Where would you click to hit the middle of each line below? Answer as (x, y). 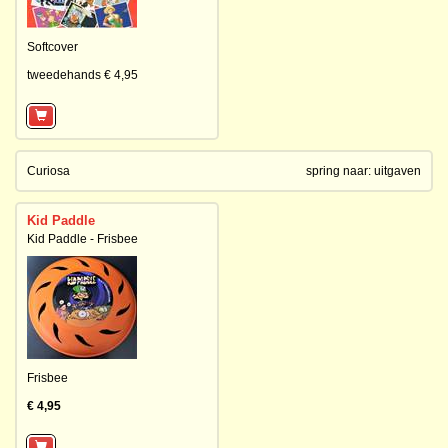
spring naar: (340, 171)
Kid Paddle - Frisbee (82, 239)
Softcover (52, 47)
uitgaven (397, 171)
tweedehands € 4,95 (82, 75)
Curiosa (48, 171)
